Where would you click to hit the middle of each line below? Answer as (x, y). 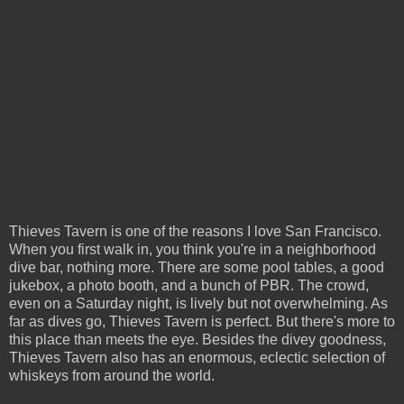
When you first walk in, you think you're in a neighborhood (193, 249)
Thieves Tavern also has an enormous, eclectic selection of (197, 357)
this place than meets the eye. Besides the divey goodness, (197, 339)
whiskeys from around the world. (112, 375)
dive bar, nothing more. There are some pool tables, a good (197, 267)
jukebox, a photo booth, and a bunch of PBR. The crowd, (189, 285)
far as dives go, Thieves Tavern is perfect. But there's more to (202, 321)
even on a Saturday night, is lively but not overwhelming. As (198, 303)
